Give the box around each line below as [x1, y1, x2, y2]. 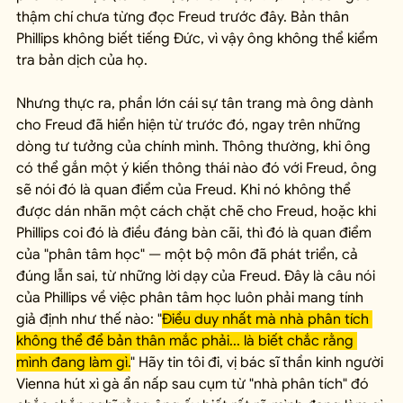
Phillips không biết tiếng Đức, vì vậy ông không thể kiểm [16, 30, 381, 49]
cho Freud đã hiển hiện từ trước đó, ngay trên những [16, 116, 364, 135]
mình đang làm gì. [16, 354, 130, 372]
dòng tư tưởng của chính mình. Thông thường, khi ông [16, 138, 374, 157]
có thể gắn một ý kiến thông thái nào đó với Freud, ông [16, 159, 381, 178]
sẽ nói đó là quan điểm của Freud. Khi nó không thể [16, 181, 354, 200]
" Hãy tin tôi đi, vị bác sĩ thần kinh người [130, 354, 387, 372]
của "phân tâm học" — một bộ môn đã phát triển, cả [16, 246, 362, 264]
